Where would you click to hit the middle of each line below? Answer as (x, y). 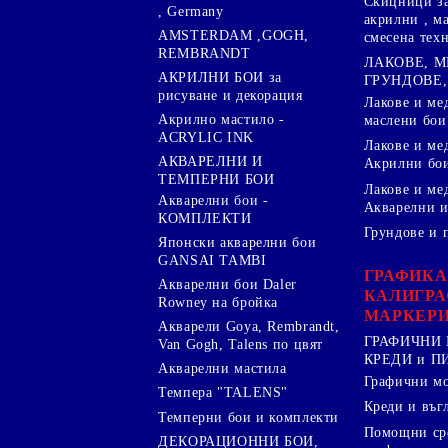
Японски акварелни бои (237, 242)
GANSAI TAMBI (212, 260)
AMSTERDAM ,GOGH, (234, 36)
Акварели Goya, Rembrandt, (249, 327)
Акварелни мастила (222, 369)
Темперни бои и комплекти (249, 417)
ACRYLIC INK (206, 138)
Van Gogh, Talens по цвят (241, 345)
